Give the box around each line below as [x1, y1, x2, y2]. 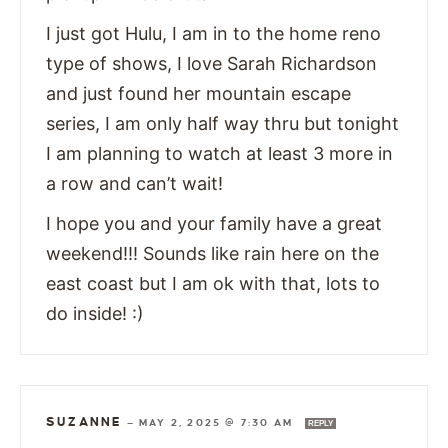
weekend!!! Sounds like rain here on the [46, 243, 379, 265]
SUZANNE [46, 415, 123, 430]
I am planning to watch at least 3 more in [46, 143, 393, 165]
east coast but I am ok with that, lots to [46, 273, 380, 295]
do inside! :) [46, 303, 144, 325]
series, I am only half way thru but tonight [46, 113, 399, 135]
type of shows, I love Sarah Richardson [46, 53, 377, 75]
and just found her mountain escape [46, 83, 351, 105]
